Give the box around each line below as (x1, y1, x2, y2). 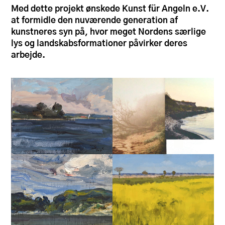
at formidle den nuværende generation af (11, 16, 178, 25)
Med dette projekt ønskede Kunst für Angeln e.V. (11, 5, 209, 14)
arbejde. (11, 51, 46, 60)
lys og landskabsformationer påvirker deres (11, 39, 188, 48)
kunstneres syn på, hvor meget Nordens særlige (11, 28, 206, 37)
